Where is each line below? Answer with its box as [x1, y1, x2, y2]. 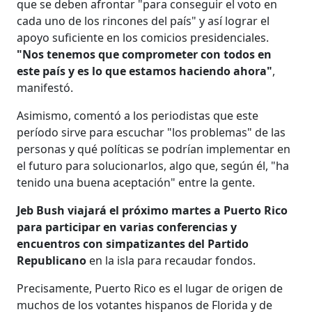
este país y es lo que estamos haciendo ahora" [17, 63, 273, 79]
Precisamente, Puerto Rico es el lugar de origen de [17, 280, 283, 296]
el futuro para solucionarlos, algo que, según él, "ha [17, 157, 290, 173]
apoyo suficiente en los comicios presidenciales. [17, 29, 270, 45]
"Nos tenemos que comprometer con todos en [17, 46, 272, 62]
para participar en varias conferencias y [17, 219, 237, 235]
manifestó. [17, 79, 74, 95]
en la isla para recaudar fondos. [86, 252, 256, 268]
